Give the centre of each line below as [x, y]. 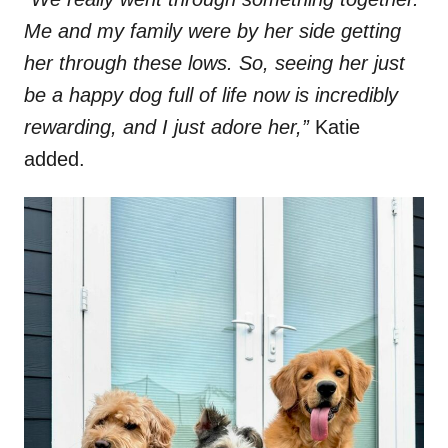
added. [54, 159]
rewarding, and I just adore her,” [169, 127]
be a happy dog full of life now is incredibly [211, 95]
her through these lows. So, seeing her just [214, 63]
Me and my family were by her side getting [212, 31]
